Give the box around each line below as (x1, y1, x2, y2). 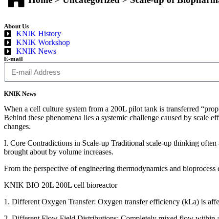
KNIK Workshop (16, 38, 70, 47)
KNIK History (16, 29, 61, 38)
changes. (4, 122, 31, 131)
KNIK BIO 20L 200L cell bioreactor (4, 181, 117, 190)
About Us (4, 22, 29, 30)
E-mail (4, 55, 23, 63)
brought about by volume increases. (4, 148, 113, 156)
